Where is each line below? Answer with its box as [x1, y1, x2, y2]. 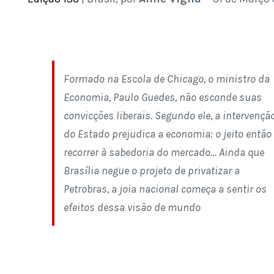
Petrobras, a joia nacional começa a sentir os [64, 182, 267, 196]
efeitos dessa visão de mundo [64, 201, 201, 214]
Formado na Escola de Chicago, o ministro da [64, 72, 270, 86]
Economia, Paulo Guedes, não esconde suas [64, 91, 262, 104]
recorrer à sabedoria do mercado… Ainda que [64, 146, 264, 159]
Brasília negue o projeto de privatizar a [64, 164, 240, 177]
